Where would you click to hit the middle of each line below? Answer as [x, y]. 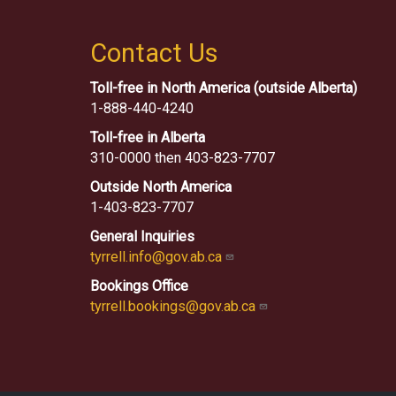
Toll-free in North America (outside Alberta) [224, 88]
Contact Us [154, 53]
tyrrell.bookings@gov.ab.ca [175, 306]
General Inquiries [142, 236]
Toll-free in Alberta [148, 137]
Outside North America [161, 187]
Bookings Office [139, 286]
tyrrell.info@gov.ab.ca [158, 256]
